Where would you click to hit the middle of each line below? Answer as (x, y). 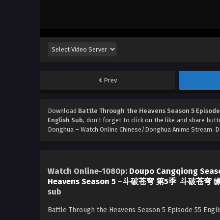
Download (63, 111)
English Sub (66, 120)
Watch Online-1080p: (88, 171)
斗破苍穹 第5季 (150, 181)
